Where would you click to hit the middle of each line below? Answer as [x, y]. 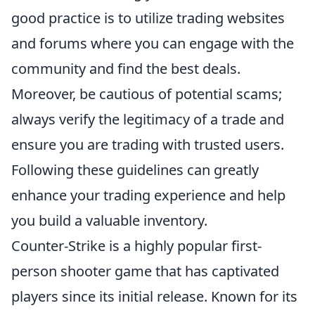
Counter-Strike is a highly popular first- [136, 246]
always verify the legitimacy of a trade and [148, 119]
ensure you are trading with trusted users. [148, 144]
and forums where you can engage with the [153, 43]
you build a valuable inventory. [109, 220]
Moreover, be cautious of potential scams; [147, 94]
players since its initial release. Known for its [154, 296]
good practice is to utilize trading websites [148, 18]
